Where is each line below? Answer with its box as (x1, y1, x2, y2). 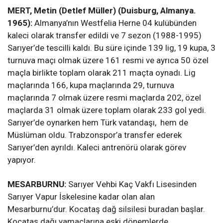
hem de (160, 117, 188, 128)
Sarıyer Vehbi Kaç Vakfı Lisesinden (68, 179, 197, 190)
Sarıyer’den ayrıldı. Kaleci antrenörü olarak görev (7, 142, 186, 153)
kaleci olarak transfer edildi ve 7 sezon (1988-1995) (7, 30, 202, 41)
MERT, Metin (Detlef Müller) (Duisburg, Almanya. (7, 5, 196, 16)
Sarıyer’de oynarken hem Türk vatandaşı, (7, 117, 156, 128)
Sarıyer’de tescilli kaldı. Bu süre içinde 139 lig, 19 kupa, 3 (7, 43, 216, 53)
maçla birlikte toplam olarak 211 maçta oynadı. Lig (7, 68, 196, 78)
